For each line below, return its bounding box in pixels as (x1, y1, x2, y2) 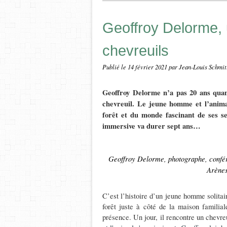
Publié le (102, 63, 128, 71)
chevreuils (102, 42, 169, 59)
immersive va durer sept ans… (102, 121, 201, 131)
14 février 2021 (128, 63, 169, 71)
